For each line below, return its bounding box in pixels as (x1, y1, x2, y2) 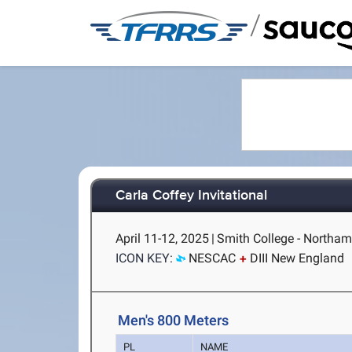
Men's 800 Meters (118, 312, 229, 328)
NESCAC (189, 251, 236, 266)
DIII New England (250, 251, 345, 266)
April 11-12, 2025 (115, 231, 210, 246)
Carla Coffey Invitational (115, 187, 268, 205)
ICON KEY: (115, 251, 174, 266)
